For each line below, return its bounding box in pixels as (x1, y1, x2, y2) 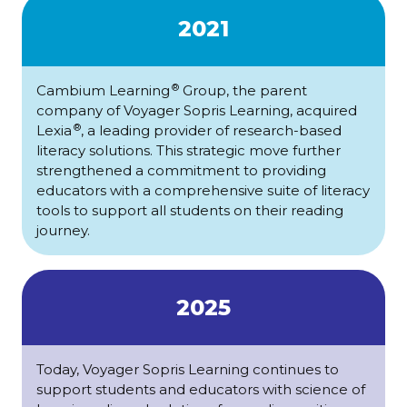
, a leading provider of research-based (81, 122, 342, 140)
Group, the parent (179, 82, 307, 100)
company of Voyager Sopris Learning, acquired (36, 102, 357, 120)
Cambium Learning (36, 82, 170, 100)
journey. (36, 222, 90, 240)
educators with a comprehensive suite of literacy (36, 182, 370, 200)
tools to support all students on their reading (36, 202, 343, 220)
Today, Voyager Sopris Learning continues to (36, 361, 339, 379)
